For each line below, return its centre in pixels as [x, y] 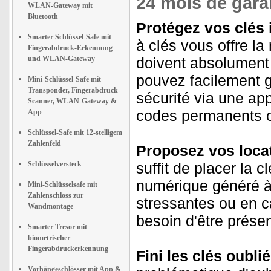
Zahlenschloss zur [56, 195]
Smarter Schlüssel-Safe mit [70, 37]
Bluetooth [43, 16]
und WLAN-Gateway [61, 59]
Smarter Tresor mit [57, 227]
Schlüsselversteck [55, 164]
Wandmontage [51, 206]
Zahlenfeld [44, 143]
